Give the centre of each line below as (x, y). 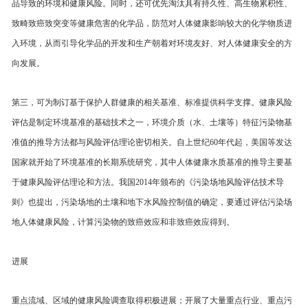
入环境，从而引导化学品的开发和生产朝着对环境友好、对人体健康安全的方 (152, 43)
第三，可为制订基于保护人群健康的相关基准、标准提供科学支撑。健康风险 (152, 102)
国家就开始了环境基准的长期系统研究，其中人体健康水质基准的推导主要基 (152, 162)
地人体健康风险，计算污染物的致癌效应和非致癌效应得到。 (123, 222)
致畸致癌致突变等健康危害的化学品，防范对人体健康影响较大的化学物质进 (152, 23)
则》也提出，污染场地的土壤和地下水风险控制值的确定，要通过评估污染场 (152, 202)
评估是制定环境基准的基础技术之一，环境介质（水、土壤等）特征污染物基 (152, 122)
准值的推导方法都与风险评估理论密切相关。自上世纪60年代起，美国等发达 (152, 142)
